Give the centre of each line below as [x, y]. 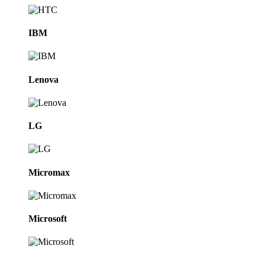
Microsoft [48, 219]
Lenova [43, 79]
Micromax [49, 172]
